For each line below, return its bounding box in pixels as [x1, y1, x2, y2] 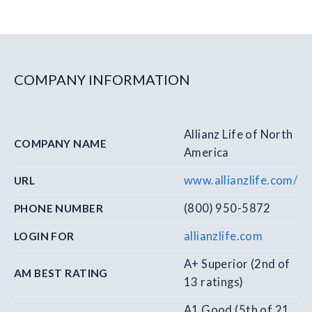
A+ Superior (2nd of [184, 256, 290, 271]
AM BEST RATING [14, 266, 108, 279]
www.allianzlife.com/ [184, 173, 298, 187]
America [184, 145, 229, 159]
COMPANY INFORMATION [14, 70, 190, 88]
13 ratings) [184, 274, 244, 289]
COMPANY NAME [14, 136, 107, 150]
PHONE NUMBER [14, 201, 103, 214]
